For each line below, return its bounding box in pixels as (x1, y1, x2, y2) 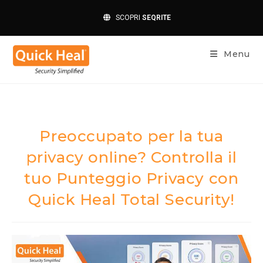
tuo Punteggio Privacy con (24, 169, 239, 188)
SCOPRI (110, 14, 142, 22)
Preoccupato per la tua (39, 127, 224, 146)
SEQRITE (141, 14, 171, 22)
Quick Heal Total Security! (28, 190, 235, 209)
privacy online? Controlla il (26, 148, 237, 167)
